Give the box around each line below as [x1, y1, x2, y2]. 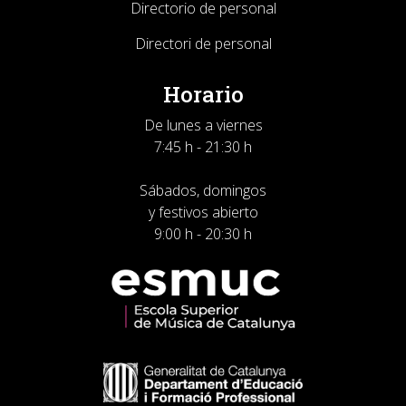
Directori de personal [134, 34, 272, 53]
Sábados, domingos [140, 180, 266, 200]
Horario [162, 80, 244, 109]
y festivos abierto [148, 202, 258, 222]
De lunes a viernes [143, 115, 263, 135]
